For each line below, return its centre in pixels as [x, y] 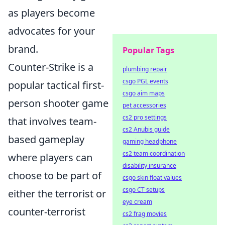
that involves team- [52, 121]
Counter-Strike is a [51, 67]
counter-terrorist [47, 212]
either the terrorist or [57, 194]
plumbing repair [145, 69]
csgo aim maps [144, 93]
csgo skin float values [152, 178]
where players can [50, 157]
